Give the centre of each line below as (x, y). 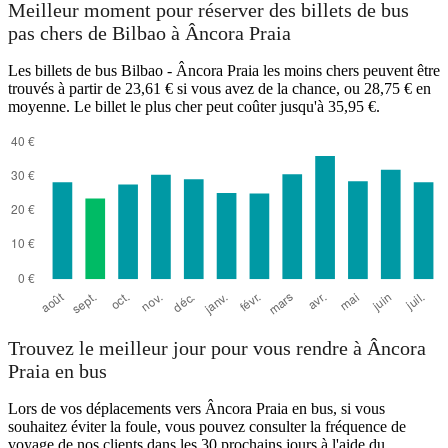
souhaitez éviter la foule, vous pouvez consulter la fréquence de (207, 427)
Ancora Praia (58, 154)
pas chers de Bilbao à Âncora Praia (149, 33)
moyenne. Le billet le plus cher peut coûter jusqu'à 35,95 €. (194, 106)
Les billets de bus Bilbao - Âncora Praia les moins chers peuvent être (224, 70)
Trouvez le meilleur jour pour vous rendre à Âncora (217, 348)
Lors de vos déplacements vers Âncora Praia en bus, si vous (196, 409)
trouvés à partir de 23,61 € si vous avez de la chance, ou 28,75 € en (219, 88)
